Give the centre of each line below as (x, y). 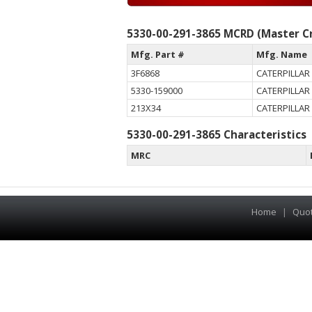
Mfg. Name (282, 54)
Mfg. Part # (158, 54)
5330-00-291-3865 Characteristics (217, 134)
